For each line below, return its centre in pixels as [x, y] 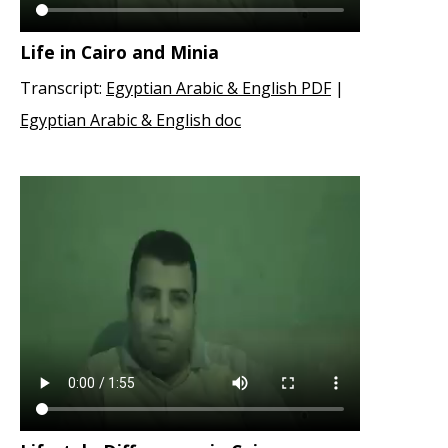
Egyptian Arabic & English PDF [218, 88]
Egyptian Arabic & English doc [130, 120]
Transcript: [63, 88]
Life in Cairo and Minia [119, 52]
